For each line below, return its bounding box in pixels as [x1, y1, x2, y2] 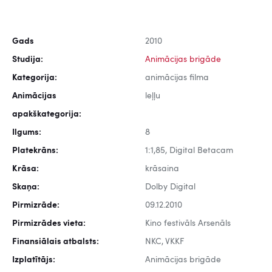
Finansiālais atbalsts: [12, 237, 99, 246]
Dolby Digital [145, 183, 195, 192]
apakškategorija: [12, 110, 81, 119]
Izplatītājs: [12, 256, 55, 265]
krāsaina [145, 165, 179, 174]
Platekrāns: [12, 146, 58, 155]
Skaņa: [12, 183, 39, 192]
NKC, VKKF [145, 237, 184, 246]
